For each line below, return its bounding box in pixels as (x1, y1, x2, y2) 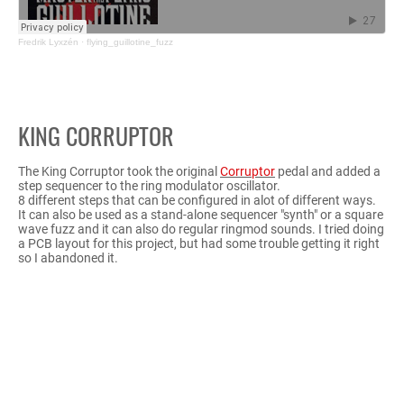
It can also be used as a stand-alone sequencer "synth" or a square (18, 207, 383, 223)
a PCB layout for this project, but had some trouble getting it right (18, 236, 380, 252)
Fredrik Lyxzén (18, 37, 78, 48)
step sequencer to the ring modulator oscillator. (18, 179, 280, 194)
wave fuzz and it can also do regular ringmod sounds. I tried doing (18, 222, 384, 237)
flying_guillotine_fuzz (87, 37, 173, 48)
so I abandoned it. (18, 251, 118, 266)
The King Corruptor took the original (18, 164, 220, 179)
